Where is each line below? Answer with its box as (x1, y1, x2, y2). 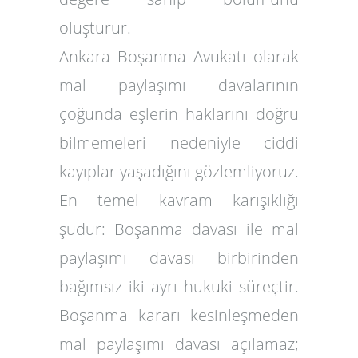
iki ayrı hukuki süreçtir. (122, 276, 299, 297)
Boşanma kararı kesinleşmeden (59, 304, 299, 326)
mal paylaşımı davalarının (59, 74, 299, 96)
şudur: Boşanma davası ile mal (59, 218, 299, 240)
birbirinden (217, 247, 299, 268)
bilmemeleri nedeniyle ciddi (59, 132, 299, 153)
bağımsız (59, 276, 122, 297)
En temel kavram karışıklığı (59, 189, 299, 211)
